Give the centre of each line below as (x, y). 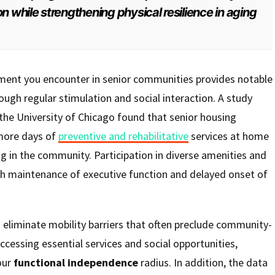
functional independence (76, 262)
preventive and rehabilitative (123, 136)
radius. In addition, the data (203, 262)
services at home (229, 136)
